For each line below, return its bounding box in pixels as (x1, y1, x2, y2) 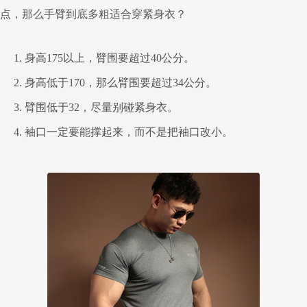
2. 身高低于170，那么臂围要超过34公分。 (14, 77, 217, 89)
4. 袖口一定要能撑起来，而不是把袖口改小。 (14, 126, 233, 138)
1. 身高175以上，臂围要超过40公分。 (14, 52, 195, 64)
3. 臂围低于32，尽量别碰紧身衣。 (14, 101, 178, 114)
